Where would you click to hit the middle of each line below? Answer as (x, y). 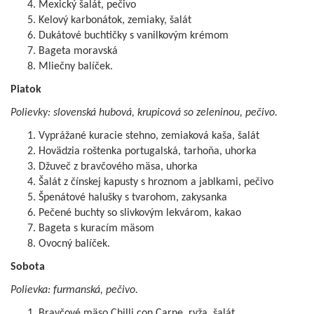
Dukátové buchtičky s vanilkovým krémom (134, 36)
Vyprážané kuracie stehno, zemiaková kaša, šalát (149, 136)
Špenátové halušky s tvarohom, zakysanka (133, 198)
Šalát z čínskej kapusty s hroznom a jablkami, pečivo (156, 183)
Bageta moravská (78, 52)
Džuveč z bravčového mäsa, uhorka (118, 167)
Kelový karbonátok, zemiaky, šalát (115, 21)
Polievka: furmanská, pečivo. (74, 291)
